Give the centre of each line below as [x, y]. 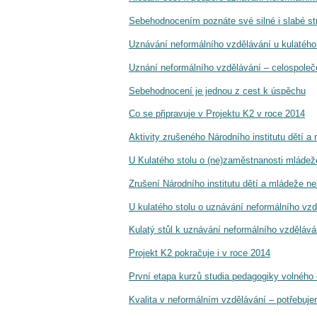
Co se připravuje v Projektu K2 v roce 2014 [217, 114]
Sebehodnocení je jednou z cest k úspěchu [217, 91]
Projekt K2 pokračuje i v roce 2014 [200, 253]
